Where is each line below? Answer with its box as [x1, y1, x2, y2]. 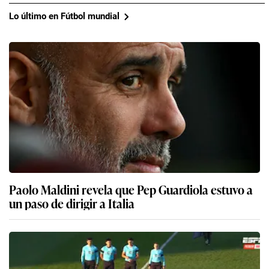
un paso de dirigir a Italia [9, 193, 134, 212]
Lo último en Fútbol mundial [9, 11, 119, 22]
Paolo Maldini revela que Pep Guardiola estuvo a [9, 180, 253, 198]
